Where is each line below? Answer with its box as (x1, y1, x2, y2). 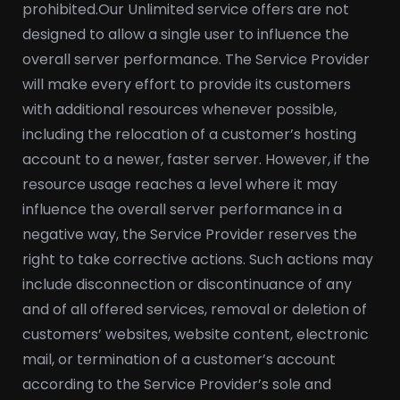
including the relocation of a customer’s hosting (22, 124, 356, 145)
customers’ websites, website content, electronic (22, 324, 369, 345)
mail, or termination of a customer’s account (22, 349, 336, 370)
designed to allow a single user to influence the (22, 24, 349, 45)
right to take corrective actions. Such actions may (22, 249, 373, 270)
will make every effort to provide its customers (22, 74, 351, 95)
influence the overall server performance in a (22, 199, 342, 220)
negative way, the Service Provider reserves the (22, 224, 357, 245)
